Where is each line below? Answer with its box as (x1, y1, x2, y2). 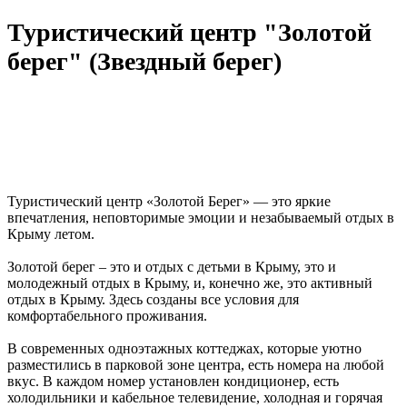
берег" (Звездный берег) (7, 46, 282, 75)
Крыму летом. (7, 225, 94, 242)
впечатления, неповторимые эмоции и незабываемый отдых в (7, 209, 394, 225)
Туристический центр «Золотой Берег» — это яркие (7, 193, 331, 209)
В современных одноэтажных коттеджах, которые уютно (7, 340, 362, 356)
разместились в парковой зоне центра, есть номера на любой (7, 356, 384, 372)
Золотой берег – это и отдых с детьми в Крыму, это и (7, 258, 336, 274)
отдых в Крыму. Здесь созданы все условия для (7, 291, 299, 307)
